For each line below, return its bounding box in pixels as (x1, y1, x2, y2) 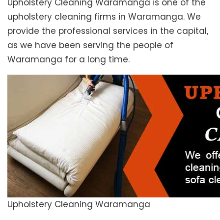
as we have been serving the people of (7, 39, 173, 52)
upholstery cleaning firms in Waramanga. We (7, 11, 201, 23)
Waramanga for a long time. (7, 54, 130, 66)
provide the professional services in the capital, (7, 25, 208, 37)
